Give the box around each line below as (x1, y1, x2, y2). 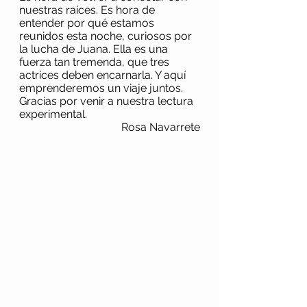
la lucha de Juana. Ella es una (19, 42, 171, 56)
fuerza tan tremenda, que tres (19, 55, 172, 69)
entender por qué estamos (19, 16, 157, 29)
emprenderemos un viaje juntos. (19, 81, 186, 95)
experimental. (19, 107, 87, 121)
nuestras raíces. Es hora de (19, 3, 158, 16)
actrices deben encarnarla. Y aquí (19, 68, 188, 82)
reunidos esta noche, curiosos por (19, 29, 195, 42)
